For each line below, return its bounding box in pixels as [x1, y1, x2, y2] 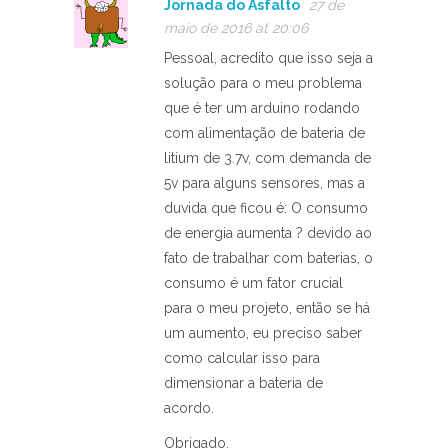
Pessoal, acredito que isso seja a [164, 49, 373, 66]
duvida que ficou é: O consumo [164, 199, 368, 216]
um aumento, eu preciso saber [164, 324, 362, 341]
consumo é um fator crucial [164, 274, 343, 291]
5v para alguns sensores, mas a [164, 174, 365, 191]
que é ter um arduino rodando [164, 99, 360, 116]
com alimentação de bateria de [164, 124, 365, 141]
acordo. [164, 399, 214, 416]
